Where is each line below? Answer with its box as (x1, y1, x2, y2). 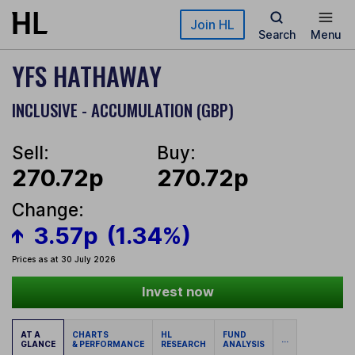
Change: (12, 199, 84, 221)
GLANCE (21, 339, 55, 349)
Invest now (141, 284, 214, 300)
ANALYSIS (223, 339, 265, 349)
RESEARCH (161, 339, 206, 349)
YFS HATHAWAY (12, 57, 162, 94)
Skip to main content (12, 13, 126, 26)
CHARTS (72, 330, 112, 340)
